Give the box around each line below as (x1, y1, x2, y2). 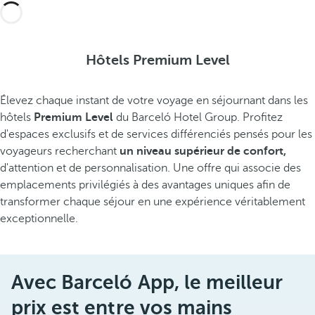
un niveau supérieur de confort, (120, 145, 286, 157)
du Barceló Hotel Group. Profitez (113, 111, 283, 124)
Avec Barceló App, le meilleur (11, 271, 283, 293)
